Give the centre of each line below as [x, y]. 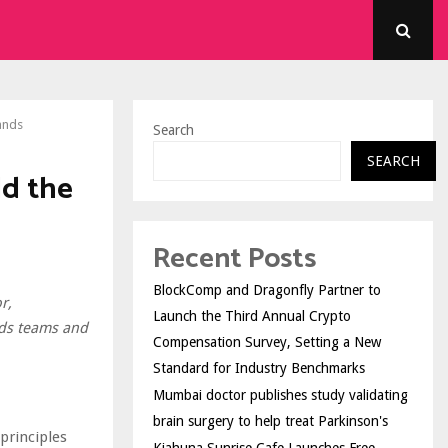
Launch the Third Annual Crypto [252, 316]
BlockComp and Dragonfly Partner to [267, 290]
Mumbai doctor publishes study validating [280, 395]
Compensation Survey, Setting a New [267, 342]
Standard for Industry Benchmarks [259, 368]
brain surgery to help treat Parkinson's [270, 421]
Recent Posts [234, 259]
